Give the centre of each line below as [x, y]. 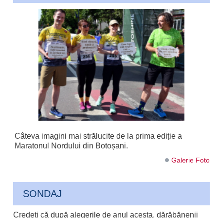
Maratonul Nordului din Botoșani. [73, 146]
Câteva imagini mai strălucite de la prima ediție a [99, 136]
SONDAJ [43, 194]
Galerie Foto [190, 160]
